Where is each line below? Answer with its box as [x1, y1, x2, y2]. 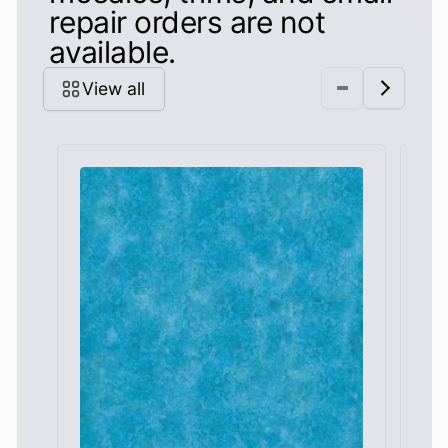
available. [49, 33, 176, 70]
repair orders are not [49, 3, 326, 40]
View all [82, 77, 146, 99]
